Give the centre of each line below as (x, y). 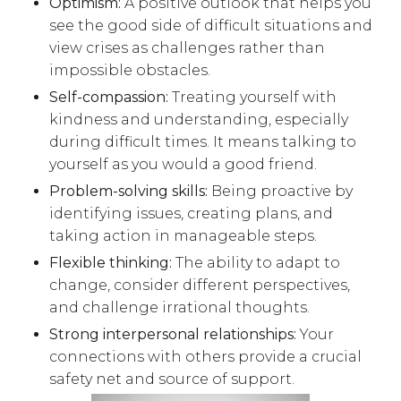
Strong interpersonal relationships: (173, 334)
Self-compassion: (109, 98)
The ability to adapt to (256, 262)
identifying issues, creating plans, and (192, 213)
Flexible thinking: (111, 262)
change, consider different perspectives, (200, 285)
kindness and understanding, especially (199, 120)
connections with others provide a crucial (206, 356)
